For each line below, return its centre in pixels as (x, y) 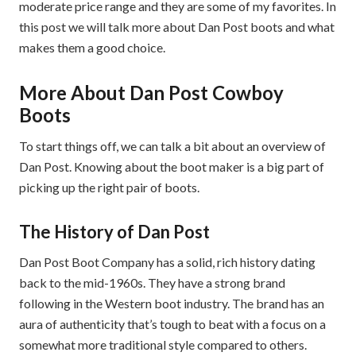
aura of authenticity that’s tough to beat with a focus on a (172, 324)
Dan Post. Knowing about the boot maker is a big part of (172, 167)
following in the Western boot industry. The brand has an (172, 304)
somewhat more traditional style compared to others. (163, 345)
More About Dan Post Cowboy (151, 93)
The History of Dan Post (114, 232)
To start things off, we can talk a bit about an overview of (172, 146)
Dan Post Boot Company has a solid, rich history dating (167, 262)
